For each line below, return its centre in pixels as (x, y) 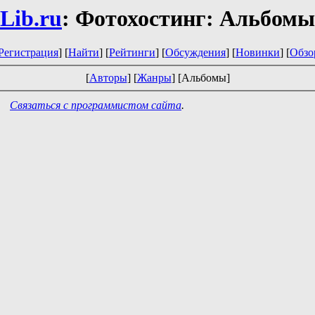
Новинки (258, 53)
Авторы (108, 78)
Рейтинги (132, 53)
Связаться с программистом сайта (96, 105)
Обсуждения (195, 53)
